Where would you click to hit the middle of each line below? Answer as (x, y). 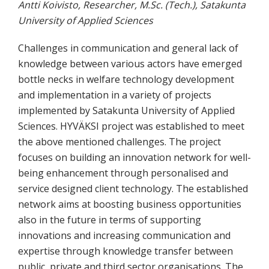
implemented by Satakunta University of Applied (126, 111)
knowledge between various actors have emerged (130, 64)
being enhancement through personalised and (123, 173)
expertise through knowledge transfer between (125, 251)
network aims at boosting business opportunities (130, 204)
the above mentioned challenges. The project (119, 142)
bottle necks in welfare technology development (126, 80)
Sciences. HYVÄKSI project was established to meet (131, 126)
